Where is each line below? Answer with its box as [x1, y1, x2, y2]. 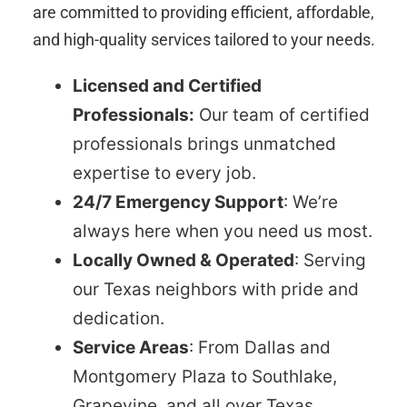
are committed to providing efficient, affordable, [33, 2, 374, 22]
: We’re [283, 191, 338, 213]
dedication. [73, 307, 164, 329]
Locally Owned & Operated [73, 249, 294, 271]
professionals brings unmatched [73, 133, 336, 154]
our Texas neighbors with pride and [73, 278, 359, 300]
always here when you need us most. [73, 220, 372, 242]
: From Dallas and [189, 336, 331, 358]
